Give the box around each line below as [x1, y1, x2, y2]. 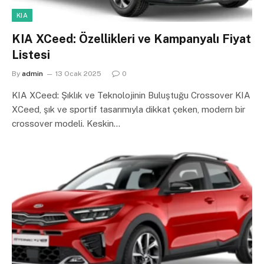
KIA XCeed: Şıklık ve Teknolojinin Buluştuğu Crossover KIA [12, 90, 250, 100]
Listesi [12, 47, 50, 62]
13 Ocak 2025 [55, 69, 101, 78]
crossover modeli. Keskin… [12, 118, 120, 128]
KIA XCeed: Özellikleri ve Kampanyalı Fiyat [12, 31, 251, 46]
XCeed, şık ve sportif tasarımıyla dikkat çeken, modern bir [12, 104, 245, 114]
